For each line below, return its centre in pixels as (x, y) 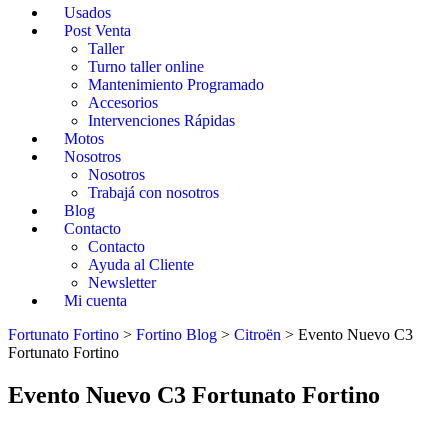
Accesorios (123, 102)
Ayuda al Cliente (141, 264)
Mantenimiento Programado (176, 84)
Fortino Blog (176, 334)
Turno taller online (146, 66)
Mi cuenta (95, 300)
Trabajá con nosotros (153, 192)
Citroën (257, 334)
